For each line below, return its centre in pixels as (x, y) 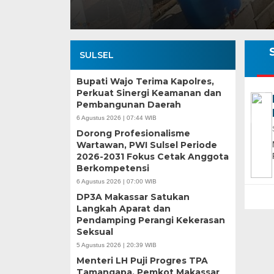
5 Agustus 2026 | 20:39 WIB (116, 245)
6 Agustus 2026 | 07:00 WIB (116, 182)
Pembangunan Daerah (128, 105)
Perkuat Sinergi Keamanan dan (149, 93)
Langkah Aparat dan (123, 209)
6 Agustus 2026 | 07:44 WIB (116, 118)
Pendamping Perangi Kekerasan (150, 220)
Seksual (94, 232)
